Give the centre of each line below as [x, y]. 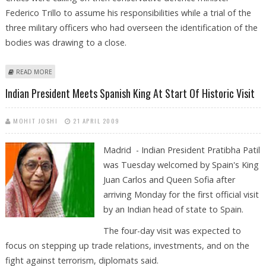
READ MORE [34, 72]
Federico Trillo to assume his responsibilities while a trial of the [128, 13]
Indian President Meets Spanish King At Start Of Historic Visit [130, 93]
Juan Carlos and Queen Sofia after [169, 179]
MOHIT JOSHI [36, 120]
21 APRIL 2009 [96, 120]
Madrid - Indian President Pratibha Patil [181, 150]
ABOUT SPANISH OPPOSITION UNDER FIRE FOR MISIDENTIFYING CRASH [157, 72]
